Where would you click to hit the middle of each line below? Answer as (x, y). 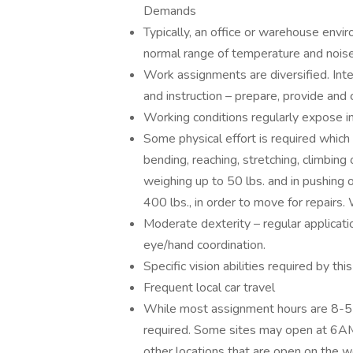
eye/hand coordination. (204, 245)
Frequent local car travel (209, 288)
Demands (170, 11)
